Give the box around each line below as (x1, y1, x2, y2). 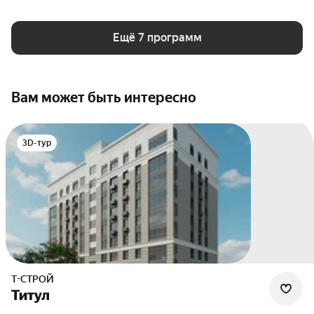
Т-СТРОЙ (17, 273, 54, 285)
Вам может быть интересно (11, 89, 196, 106)
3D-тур (22, 138, 52, 148)
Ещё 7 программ (112, 31, 202, 44)
